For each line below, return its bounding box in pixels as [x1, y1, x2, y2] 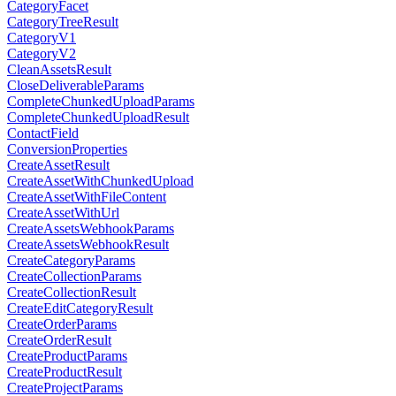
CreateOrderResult [7, 332, 111, 348]
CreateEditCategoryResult [7, 301, 153, 316]
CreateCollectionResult [7, 285, 136, 301]
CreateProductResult [7, 364, 122, 380]
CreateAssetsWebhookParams [7, 221, 174, 237]
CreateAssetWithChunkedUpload [7, 173, 194, 189]
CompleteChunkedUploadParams [7, 94, 194, 110]
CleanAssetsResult [7, 62, 111, 78]
